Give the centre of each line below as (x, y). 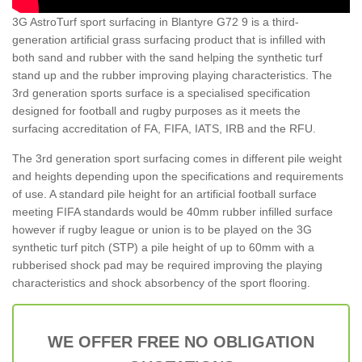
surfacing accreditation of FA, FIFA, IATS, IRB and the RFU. (164, 128)
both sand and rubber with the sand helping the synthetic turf (167, 57)
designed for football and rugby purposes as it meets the (156, 110)
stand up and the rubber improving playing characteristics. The (172, 75)
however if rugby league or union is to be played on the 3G (162, 229)
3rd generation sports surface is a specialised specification (161, 93)
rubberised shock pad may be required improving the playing (167, 265)
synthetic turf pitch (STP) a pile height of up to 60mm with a (163, 247)
